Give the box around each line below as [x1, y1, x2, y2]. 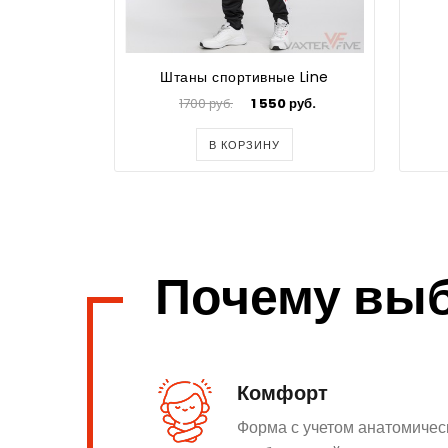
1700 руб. [179, 93, 233, 113]
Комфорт [237, 378, 328, 407]
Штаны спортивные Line [160, 66, 329, 87]
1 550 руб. [251, 93, 316, 113]
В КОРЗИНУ [209, 136, 280, 153]
